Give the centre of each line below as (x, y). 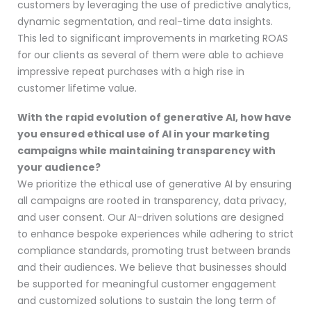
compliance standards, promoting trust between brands (154, 250)
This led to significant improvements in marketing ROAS (153, 38)
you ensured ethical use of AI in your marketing (143, 134)
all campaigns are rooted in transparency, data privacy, (152, 200)
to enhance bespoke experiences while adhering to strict (155, 234)
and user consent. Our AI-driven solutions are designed (151, 217)
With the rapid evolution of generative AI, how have (154, 117)
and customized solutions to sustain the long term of (147, 300)
